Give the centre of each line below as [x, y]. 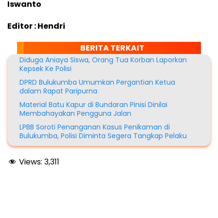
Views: [31, 162]
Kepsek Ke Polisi [45, 69]
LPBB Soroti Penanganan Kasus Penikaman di [95, 127]
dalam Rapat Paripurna [58, 91]
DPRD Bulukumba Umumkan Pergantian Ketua [97, 82]
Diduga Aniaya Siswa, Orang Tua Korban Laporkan [103, 60]
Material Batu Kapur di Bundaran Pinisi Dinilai [93, 105]
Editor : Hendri [36, 26]
